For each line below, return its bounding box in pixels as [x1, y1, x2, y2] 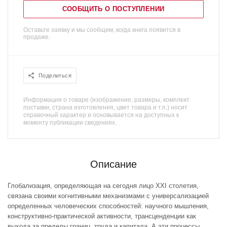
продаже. [23, 33, 50, 41]
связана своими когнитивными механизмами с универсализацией [8, 192, 209, 200]
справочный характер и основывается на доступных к [23, 111, 179, 119]
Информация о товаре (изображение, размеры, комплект [23, 96, 190, 103]
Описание [90, 159, 137, 170]
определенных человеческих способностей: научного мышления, [8, 202, 209, 210]
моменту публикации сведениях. [23, 119, 117, 126]
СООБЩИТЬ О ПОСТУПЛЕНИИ [62, 5, 165, 13]
